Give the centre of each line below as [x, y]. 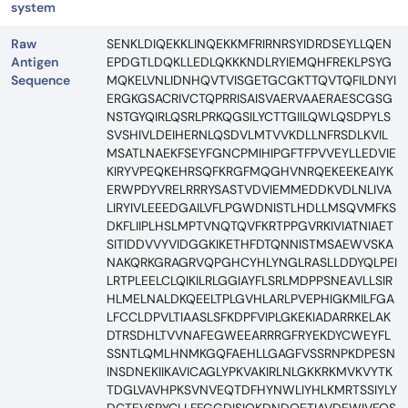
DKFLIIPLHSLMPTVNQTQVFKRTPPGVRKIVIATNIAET [250, 226]
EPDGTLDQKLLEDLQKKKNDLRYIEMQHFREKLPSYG [249, 62]
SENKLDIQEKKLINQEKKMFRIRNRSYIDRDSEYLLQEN [249, 44]
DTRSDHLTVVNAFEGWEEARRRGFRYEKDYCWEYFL [249, 336]
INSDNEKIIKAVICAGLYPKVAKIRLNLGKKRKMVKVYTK [250, 372]
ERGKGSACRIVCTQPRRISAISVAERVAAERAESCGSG [250, 99]
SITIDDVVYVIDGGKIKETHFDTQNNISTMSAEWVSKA [250, 245]
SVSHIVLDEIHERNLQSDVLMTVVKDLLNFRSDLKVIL [247, 135]
